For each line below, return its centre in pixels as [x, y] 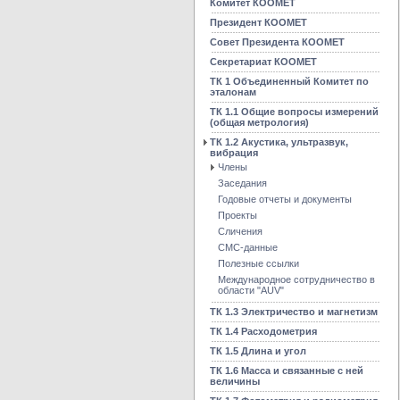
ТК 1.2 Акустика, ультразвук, [279, 142]
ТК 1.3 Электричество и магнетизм [294, 312]
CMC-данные [248, 247]
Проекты [237, 215]
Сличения [240, 231]
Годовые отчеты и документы [285, 199]
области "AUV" [251, 290]
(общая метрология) [259, 122]
